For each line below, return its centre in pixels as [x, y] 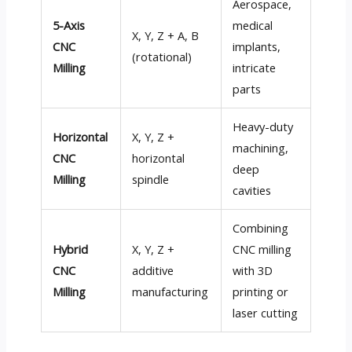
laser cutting [266, 313]
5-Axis [69, 25]
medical [253, 25]
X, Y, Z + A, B [166, 35]
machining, [261, 148]
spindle [151, 179]
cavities [252, 190]
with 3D [253, 270]
